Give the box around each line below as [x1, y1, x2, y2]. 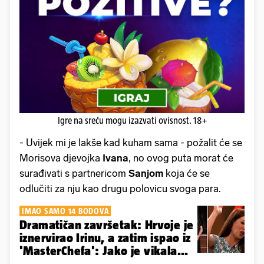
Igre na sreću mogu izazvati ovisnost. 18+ [57, 115, 207, 126]
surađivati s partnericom [19, 167, 128, 179]
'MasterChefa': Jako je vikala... [19, 243, 189, 258]
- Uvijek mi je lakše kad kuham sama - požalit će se [19, 136, 242, 148]
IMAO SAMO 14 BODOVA [22, 206, 109, 216]
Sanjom [128, 167, 163, 179]
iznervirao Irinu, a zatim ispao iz [19, 230, 191, 245]
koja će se [163, 167, 210, 179]
